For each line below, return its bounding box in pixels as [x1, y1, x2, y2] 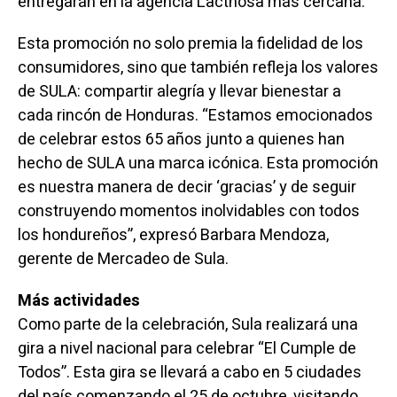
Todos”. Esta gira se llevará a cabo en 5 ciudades [17, 361, 362, 385]
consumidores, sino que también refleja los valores [17, 56, 378, 81]
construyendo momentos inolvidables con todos [17, 199, 360, 224]
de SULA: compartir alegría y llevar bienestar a [17, 80, 341, 105]
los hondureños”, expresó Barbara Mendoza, [17, 223, 329, 248]
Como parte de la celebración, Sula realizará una [17, 313, 358, 338]
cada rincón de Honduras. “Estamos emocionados [17, 104, 373, 128]
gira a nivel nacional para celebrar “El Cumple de [17, 337, 356, 362]
